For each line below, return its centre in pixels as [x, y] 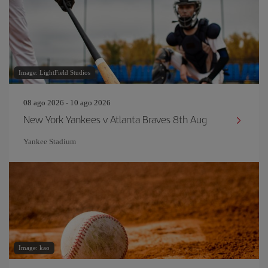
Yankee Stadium [50, 141]
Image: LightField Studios [54, 72]
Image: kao [34, 248]
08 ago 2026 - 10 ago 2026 [67, 103]
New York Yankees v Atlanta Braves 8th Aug [115, 119]
